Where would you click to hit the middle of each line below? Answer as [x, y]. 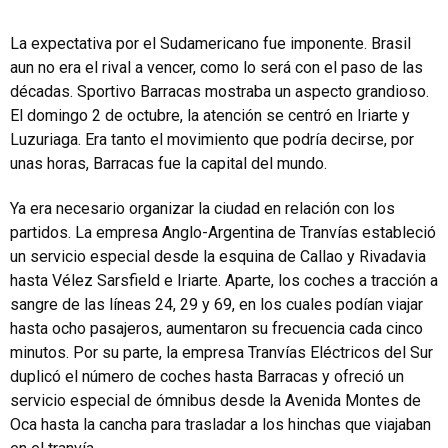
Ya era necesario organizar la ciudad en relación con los [202, 208]
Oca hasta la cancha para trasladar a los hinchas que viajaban [220, 424]
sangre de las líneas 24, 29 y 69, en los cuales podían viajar [216, 304]
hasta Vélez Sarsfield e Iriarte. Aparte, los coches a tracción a [224, 280]
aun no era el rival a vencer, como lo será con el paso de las [216, 67]
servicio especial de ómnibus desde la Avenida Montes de [215, 400]
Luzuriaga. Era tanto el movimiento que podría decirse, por [212, 139]
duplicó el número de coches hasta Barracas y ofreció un [207, 376]
